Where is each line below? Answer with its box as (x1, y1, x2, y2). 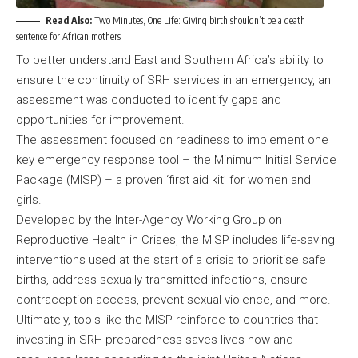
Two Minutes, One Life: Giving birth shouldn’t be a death (94, 14, 305, 26)
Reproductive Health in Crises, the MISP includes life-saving (16, 233, 335, 248)
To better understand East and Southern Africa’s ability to (16, 53, 324, 68)
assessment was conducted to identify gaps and (16, 93, 281, 108)
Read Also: (46, 14, 94, 26)
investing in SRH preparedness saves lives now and (16, 332, 293, 348)
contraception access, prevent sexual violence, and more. (16, 292, 337, 308)
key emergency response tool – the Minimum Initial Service (16, 153, 336, 168)
